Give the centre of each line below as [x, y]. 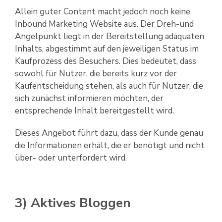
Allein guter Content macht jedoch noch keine [103, 12]
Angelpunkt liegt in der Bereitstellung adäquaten [110, 37]
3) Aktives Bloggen [73, 203]
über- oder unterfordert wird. [71, 158]
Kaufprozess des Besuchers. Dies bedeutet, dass [106, 61]
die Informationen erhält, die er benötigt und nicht [110, 146]
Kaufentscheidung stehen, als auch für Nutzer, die [109, 86]
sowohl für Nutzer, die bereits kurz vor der [96, 74]
